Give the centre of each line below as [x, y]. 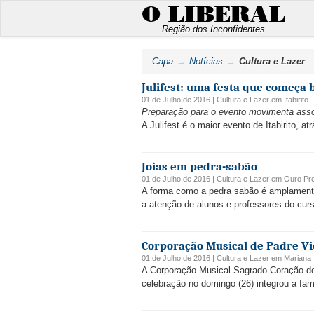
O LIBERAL [213, 15]
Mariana [298, 258]
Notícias [206, 61]
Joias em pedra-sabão [199, 166]
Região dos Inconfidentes [213, 29]
